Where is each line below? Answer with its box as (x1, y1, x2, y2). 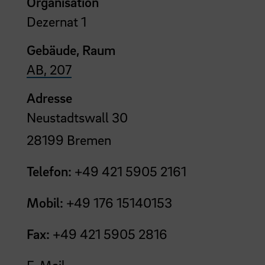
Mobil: (27, 193, 63, 211)
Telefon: (27, 162, 72, 179)
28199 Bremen (27, 131, 111, 148)
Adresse (27, 89, 72, 106)
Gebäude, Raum (27, 41, 115, 58)
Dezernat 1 (27, 12, 86, 30)
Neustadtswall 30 (27, 108, 128, 125)
